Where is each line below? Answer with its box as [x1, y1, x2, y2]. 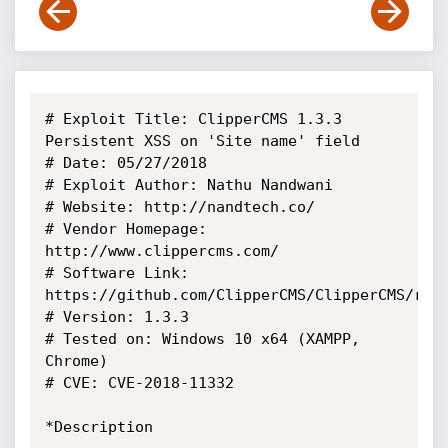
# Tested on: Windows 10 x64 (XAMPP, [44, 330, 360, 348]
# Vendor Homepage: [44, 220, 207, 238]
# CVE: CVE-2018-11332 [44, 374, 234, 392]
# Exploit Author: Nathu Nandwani [44, 176, 333, 194]
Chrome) [44, 352, 108, 370]
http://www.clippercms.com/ [44, 242, 279, 260]
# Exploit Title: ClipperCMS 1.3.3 [44, 110, 342, 128]
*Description [44, 418, 153, 436]
